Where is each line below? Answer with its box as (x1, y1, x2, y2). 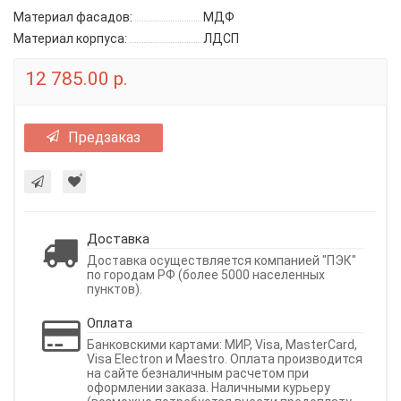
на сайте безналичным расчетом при (87, 365, 309, 380)
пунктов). (87, 281, 142, 296)
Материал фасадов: (13, 9, 132, 24)
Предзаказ (68, 128, 141, 146)
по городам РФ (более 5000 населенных (87, 267, 325, 282)
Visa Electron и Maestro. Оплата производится (87, 351, 363, 366)
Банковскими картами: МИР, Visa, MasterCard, (87, 337, 357, 352)
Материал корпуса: (13, 30, 127, 46)
